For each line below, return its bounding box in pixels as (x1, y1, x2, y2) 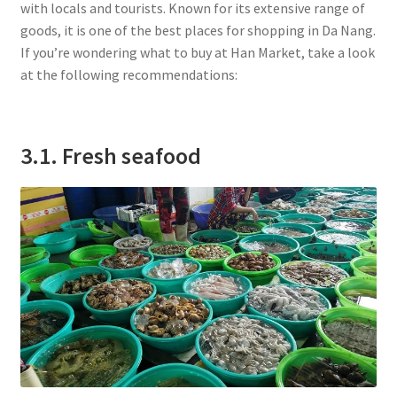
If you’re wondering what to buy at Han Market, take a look (19, 43, 375, 61)
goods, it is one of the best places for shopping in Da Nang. (19, 20, 376, 39)
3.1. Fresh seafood (19, 141, 201, 170)
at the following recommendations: (19, 65, 237, 83)
